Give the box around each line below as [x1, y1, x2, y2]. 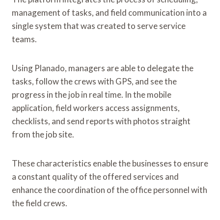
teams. [12, 33, 37, 44]
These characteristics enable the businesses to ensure [12, 158, 208, 168]
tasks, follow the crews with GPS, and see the [12, 76, 177, 86]
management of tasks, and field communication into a [12, 7, 207, 18]
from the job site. [12, 129, 74, 139]
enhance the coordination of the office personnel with [12, 184, 207, 195]
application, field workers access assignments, [12, 102, 180, 113]
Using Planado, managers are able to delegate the [12, 62, 193, 73]
